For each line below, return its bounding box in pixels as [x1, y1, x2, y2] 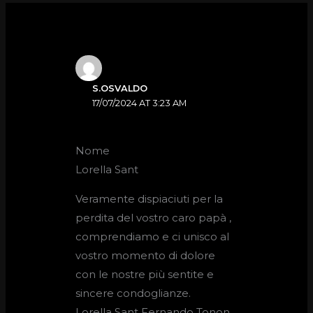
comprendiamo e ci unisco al [75, 229, 230, 243]
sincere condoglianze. [75, 286, 191, 300]
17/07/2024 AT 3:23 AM [92, 98, 187, 109]
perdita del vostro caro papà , [75, 210, 232, 224]
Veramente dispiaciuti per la [75, 191, 224, 205]
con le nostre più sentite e [75, 267, 214, 281]
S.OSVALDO [92, 83, 148, 94]
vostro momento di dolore [75, 248, 216, 262]
